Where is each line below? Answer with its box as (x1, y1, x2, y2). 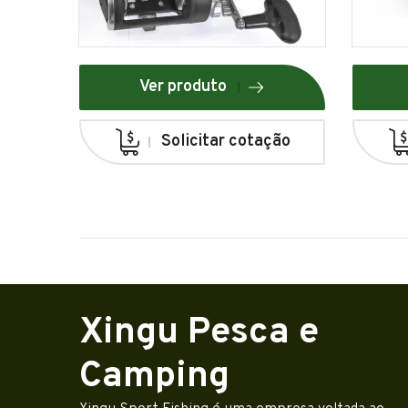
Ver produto (139, 76, 227, 98)
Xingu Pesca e (79, 311, 319, 357)
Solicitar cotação (161, 131, 291, 153)
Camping (79, 354, 229, 401)
